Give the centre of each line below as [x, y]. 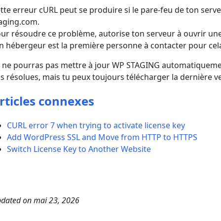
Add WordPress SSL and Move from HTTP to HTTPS [102, 137]
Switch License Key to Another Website [79, 149]
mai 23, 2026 [57, 201]
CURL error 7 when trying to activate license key [96, 126]
